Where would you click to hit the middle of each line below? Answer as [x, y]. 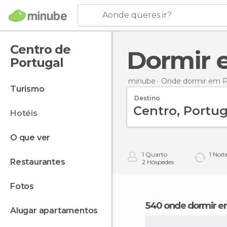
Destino [147, 98]
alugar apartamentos [57, 211]
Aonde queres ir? [137, 15]
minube [142, 81]
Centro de [40, 49]
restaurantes [40, 162]
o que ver [34, 138]
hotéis [27, 113]
